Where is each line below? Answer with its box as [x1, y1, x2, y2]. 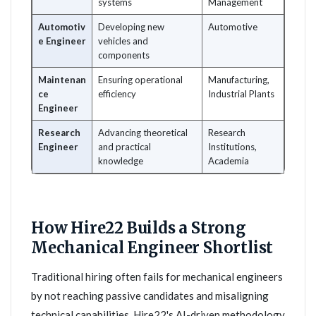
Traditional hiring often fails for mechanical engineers [31, 270, 283, 283]
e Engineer [38, 35, 86, 47]
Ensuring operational [98, 74, 183, 85]
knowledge [98, 155, 143, 166]
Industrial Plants [208, 88, 274, 99]
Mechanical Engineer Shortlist [31, 238, 274, 257]
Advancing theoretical [98, 127, 188, 138]
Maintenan [38, 74, 86, 85]
